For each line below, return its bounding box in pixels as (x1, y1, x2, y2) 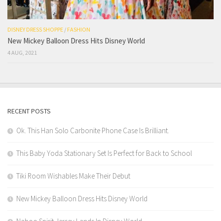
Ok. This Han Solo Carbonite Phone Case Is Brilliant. (16, 126, 169, 136)
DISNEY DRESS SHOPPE (7, 26, 63, 34)
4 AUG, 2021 (7, 49, 37, 57)
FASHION (67, 26, 90, 34)
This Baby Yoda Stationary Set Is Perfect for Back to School (16, 148, 192, 158)
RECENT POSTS (7, 107, 51, 116)
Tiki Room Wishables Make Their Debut (16, 171, 130, 181)
